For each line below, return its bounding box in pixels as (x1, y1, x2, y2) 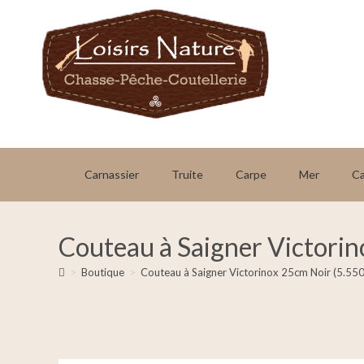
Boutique (81, 266, 124, 279)
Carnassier (84, 167, 139, 181)
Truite (171, 167, 203, 181)
